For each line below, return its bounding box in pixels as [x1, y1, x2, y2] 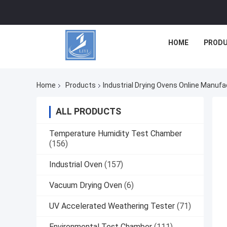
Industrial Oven [49, 160, 102, 170]
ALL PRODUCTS [56, 106, 121, 117]
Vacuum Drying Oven [49, 180, 122, 191]
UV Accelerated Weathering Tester [49, 201, 175, 211]
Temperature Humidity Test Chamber [49, 129, 182, 139]
